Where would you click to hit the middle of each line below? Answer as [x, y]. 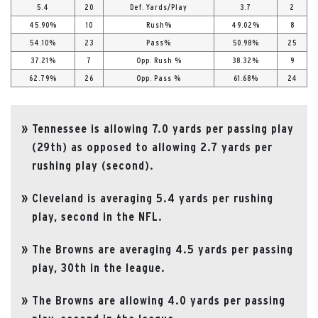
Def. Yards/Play [159, 7]
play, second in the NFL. [97, 216]
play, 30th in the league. [99, 267]
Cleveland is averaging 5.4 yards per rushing [153, 198]
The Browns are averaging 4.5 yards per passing [163, 249]
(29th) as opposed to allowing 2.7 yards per [152, 147]
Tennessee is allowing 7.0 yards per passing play [163, 128]
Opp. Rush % [159, 60]
